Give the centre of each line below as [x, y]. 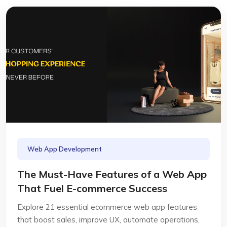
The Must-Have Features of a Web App [112, 174]
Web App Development [65, 149]
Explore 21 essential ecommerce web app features [107, 207]
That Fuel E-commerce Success [92, 188]
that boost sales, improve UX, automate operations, [108, 220]
